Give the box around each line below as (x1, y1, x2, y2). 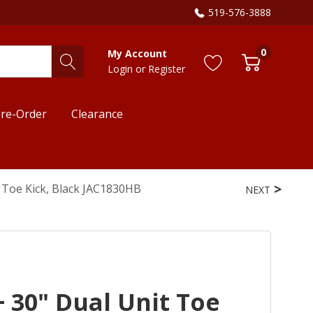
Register (148, 61, 185, 75)
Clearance (71, 105, 124, 122)
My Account (108, 46, 167, 60)
